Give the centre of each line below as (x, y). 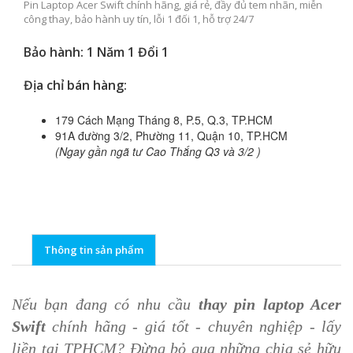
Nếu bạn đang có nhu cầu (102, 305)
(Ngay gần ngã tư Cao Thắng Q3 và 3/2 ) (158, 152)
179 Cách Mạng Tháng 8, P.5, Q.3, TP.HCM (164, 120)
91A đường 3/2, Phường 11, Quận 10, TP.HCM (171, 136)
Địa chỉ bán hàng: (75, 85)
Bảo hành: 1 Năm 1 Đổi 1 (96, 52)
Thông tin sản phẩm (94, 250)
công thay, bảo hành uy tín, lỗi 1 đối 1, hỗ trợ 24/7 (139, 19)
